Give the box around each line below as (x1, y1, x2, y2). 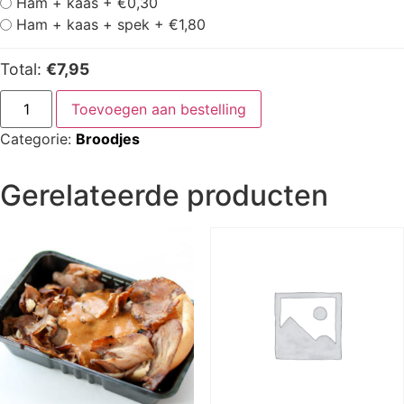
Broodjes (76, 129, 140, 148)
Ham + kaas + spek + (16, 15, 169, 34)
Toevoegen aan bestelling (71, 99, 247, 118)
